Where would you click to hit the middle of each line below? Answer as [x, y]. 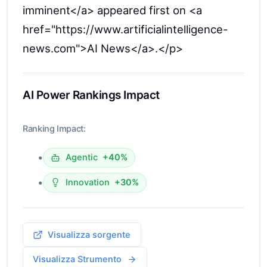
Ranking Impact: [54, 128]
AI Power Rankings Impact [91, 95]
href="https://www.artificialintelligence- [125, 30]
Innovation [87, 182]
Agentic [81, 158]
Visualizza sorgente [89, 235]
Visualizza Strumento [77, 259]
